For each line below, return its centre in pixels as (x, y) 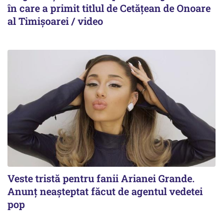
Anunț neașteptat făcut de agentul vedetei (105, 191)
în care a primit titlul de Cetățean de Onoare (109, 8)
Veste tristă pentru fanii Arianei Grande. (101, 178)
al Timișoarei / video (55, 21)
